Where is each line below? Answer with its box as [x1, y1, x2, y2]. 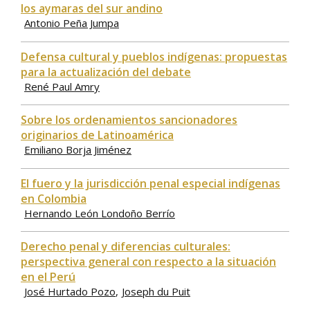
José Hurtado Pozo [24, 284, 116, 299]
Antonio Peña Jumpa [24, 16, 119, 30]
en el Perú [21, 269, 75, 285]
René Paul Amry [24, 79, 100, 93]
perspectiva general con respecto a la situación [21, 254, 276, 270]
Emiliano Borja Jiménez [24, 143, 131, 157]
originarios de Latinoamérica [21, 127, 174, 143]
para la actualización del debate [21, 64, 191, 80]
